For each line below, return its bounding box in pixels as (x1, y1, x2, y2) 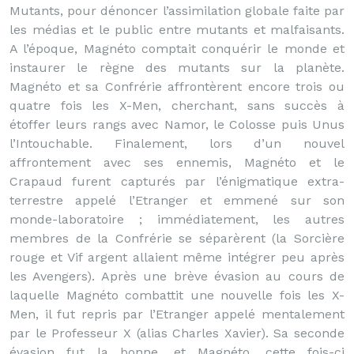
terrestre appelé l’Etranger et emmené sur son (9, 193, 345, 208)
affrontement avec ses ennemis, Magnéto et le (9, 155, 345, 170)
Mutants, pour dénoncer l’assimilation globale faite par (9, 3, 345, 18)
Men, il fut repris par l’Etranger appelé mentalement (9, 307, 345, 322)
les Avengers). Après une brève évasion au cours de (9, 269, 345, 284)
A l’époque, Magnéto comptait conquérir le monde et (9, 41, 345, 56)
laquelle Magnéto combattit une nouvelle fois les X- (9, 288, 345, 303)
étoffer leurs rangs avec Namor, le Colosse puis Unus (9, 117, 345, 132)
